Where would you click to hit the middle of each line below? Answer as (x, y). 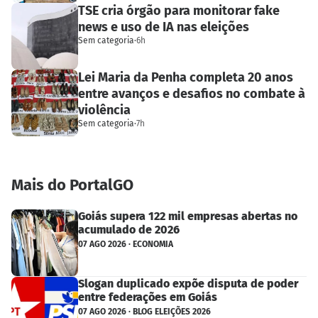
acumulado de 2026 (129, 230)
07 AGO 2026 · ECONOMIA (126, 245)
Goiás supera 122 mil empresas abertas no (188, 216)
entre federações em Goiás (148, 297)
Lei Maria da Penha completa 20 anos (186, 77)
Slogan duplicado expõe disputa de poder (188, 284)
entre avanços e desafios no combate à (192, 93)
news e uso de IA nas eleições (164, 27)
